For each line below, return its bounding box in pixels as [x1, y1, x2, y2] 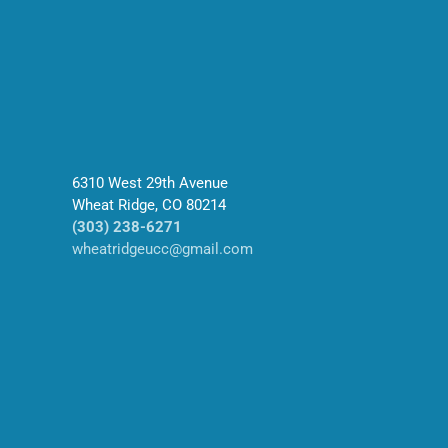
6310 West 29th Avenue [72, 174, 228, 192]
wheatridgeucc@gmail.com [72, 240, 253, 258]
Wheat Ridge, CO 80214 [72, 196, 226, 214]
